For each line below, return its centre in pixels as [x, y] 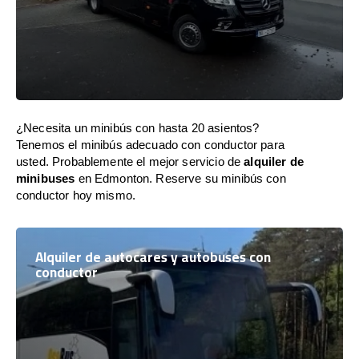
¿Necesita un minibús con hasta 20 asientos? [138, 128]
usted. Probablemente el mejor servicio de [130, 161]
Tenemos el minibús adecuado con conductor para [150, 145]
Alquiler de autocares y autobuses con [153, 257]
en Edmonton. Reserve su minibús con [180, 178]
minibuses [46, 178]
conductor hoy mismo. [76, 195]
